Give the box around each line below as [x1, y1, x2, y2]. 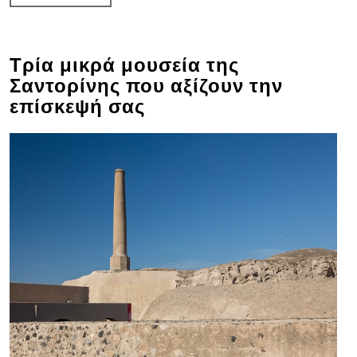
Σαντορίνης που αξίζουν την [9, 74, 283, 97]
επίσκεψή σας [9, 95, 145, 118]
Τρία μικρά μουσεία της [9, 53, 239, 76]
